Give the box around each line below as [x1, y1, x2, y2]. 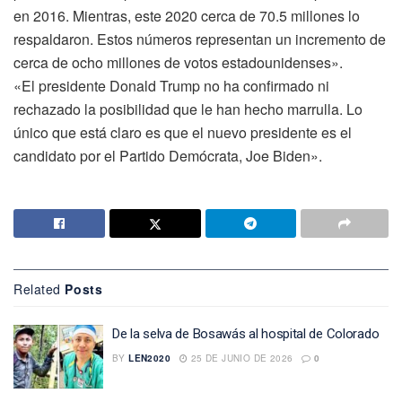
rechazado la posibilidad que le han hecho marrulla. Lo [13, 98, 363, 119]
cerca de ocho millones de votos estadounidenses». [13, 51, 343, 73]
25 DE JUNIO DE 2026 [188, 351, 293, 364]
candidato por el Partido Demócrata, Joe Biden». [13, 144, 322, 166]
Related [13, 279, 61, 298]
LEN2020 [128, 351, 171, 364]
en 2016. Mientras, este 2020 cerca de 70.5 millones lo [13, 4, 360, 26]
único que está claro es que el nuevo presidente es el [13, 121, 352, 143]
